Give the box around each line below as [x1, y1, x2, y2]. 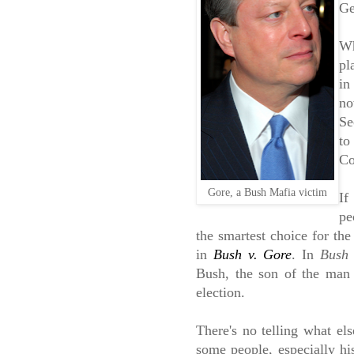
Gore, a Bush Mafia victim [208, 186, 327, 199]
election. [196, 284, 245, 301]
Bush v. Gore [213, 247, 292, 263]
